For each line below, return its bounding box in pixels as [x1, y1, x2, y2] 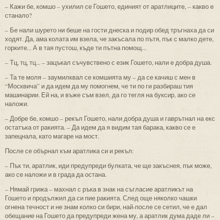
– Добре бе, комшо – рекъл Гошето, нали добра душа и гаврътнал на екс [5, 113, 215, 123]
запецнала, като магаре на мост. [5, 131, 99, 140]
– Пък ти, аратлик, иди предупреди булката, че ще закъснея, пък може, [5, 161, 212, 170]
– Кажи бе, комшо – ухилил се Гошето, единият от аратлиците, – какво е [5, 1, 214, 11]
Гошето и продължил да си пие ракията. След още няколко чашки [5, 193, 197, 202]
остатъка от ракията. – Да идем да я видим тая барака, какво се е [5, 122, 195, 132]
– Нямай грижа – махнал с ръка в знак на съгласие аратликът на [5, 184, 193, 193]
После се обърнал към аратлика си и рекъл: [5, 146, 134, 155]
